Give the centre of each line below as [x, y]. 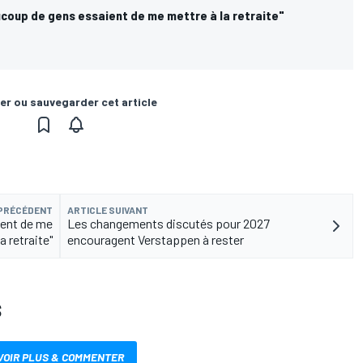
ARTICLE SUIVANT [108, 209]
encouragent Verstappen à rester [156, 239]
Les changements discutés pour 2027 [169, 223]
